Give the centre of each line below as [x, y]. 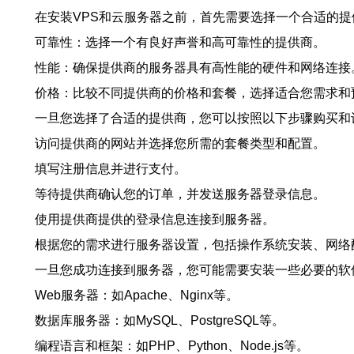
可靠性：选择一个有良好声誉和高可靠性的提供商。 [180, 42]
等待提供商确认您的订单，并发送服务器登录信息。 [180, 194]
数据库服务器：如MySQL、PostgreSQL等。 [160, 320]
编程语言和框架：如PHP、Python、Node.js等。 [172, 346]
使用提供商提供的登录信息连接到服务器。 [155, 219]
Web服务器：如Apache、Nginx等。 [137, 295]
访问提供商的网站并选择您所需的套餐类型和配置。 [180, 143]
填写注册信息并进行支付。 [111, 169]
